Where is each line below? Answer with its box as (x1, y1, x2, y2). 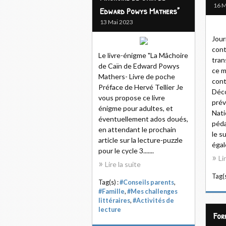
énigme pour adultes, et (98, 104, 173, 112)
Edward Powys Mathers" (100, 5, 180, 17)
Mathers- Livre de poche (98, 72, 175, 81)
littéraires (98, 197, 130, 204)
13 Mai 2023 (100, 18, 133, 26)
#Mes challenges (127, 188, 178, 195)
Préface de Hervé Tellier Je (98, 83, 183, 91)
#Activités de (133, 197, 174, 204)
